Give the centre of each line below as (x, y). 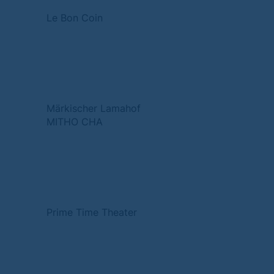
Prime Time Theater (92, 212)
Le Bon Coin (75, 18)
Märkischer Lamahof (94, 108)
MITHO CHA (75, 122)
